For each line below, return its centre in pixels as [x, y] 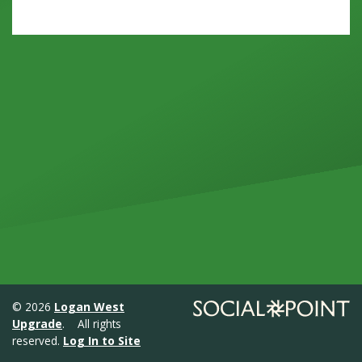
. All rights [92, 324]
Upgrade [37, 324]
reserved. [38, 341]
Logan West [89, 307]
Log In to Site [102, 341]
